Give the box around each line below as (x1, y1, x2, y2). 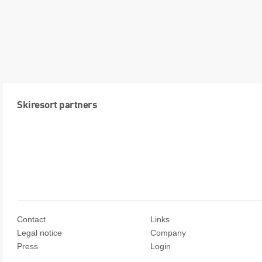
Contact (17, 214, 46, 224)
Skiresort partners (17, 100, 97, 111)
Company (150, 227, 186, 237)
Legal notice (17, 227, 62, 237)
